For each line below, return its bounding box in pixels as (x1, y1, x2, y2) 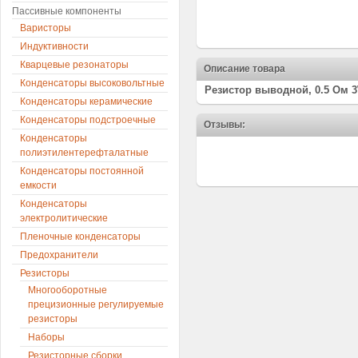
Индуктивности (20, 41, 89, 52)
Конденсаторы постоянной (20, 165, 144, 177)
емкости (20, 180, 57, 191)
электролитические (20, 213, 108, 224)
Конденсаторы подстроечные (20, 114, 156, 125)
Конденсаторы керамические (20, 96, 153, 107)
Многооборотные (28, 284, 107, 296)
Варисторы (20, 22, 71, 34)
